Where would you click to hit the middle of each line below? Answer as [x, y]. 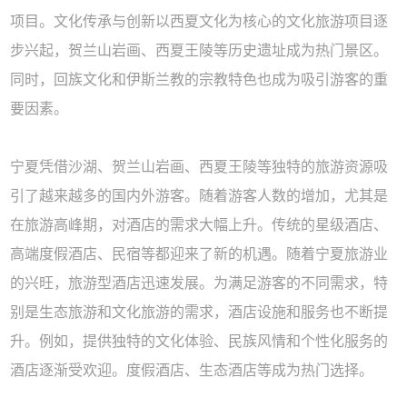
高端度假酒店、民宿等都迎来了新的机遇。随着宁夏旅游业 [199, 254]
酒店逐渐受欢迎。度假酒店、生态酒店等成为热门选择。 [192, 371]
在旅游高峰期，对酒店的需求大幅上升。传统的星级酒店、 [199, 225]
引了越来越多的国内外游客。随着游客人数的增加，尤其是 [199, 196]
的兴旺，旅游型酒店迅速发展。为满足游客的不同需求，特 [199, 283]
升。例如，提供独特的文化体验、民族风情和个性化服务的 [199, 342]
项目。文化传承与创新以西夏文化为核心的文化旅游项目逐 [199, 22]
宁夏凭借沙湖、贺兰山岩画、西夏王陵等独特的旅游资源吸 [199, 167]
